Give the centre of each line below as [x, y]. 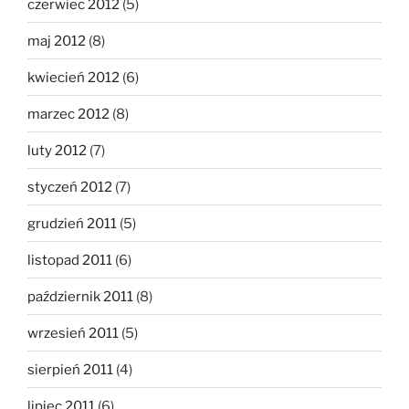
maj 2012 [57, 41]
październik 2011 [80, 296]
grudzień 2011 [72, 223]
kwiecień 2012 [73, 77]
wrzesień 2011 [73, 333]
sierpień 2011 [70, 369]
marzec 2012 [68, 114]
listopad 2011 [70, 260]
